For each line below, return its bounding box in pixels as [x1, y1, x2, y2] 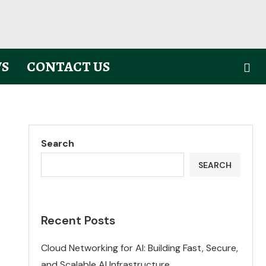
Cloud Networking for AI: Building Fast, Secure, [41, 242, 239, 254]
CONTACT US [26, 57, 110, 76]
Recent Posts [41, 213, 116, 228]
